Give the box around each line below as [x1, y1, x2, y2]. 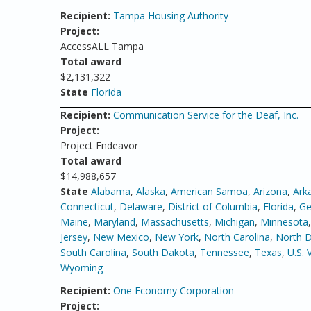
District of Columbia [168, 200, 258, 213]
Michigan [215, 215, 255, 228]
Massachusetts [141, 215, 209, 228]
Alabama [91, 185, 131, 198]
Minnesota [260, 215, 308, 228]
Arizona [253, 185, 287, 198]
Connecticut [60, 200, 114, 213]
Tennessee [200, 246, 249, 259]
